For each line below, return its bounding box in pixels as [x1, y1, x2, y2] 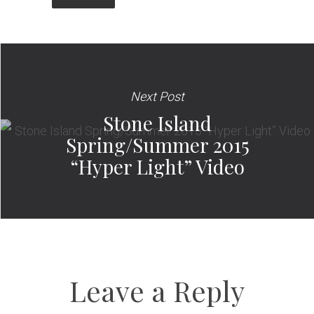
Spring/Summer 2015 [65, 132, 250, 158]
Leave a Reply [69, 272, 245, 310]
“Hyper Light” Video [70, 153, 245, 180]
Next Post [130, 89, 184, 104]
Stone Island [103, 110, 212, 137]
